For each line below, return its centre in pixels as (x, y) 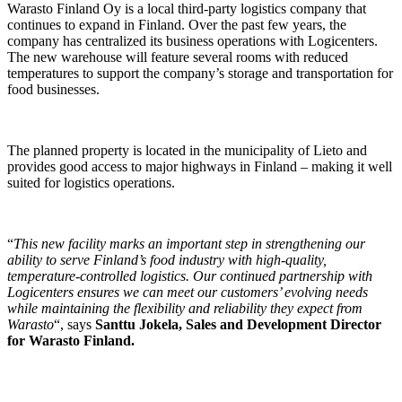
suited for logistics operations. (91, 183)
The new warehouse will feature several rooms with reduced (178, 57)
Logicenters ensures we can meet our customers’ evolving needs (188, 293)
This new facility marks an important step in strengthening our (189, 244)
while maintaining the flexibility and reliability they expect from (185, 309)
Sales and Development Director (284, 325)
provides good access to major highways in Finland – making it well (200, 167)
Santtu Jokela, (140, 325)
